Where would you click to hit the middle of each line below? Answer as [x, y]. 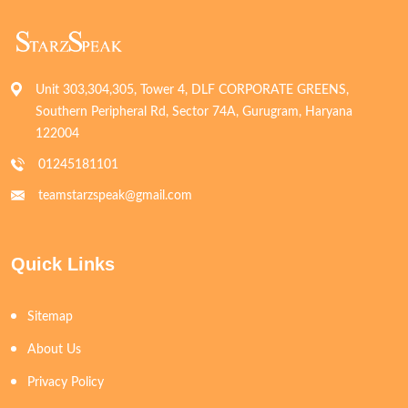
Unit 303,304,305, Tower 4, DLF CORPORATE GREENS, [192, 91]
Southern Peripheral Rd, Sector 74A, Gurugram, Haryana [194, 112]
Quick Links [63, 265]
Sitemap [50, 317]
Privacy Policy [66, 383]
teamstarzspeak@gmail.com [115, 196]
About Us [54, 350]
